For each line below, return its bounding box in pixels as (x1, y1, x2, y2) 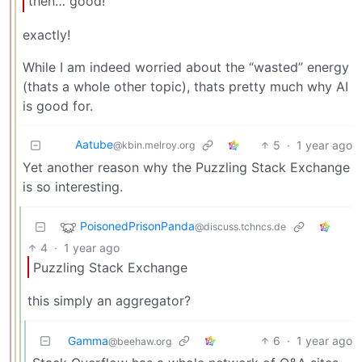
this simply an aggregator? (27, 293, 191, 309)
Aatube (75, 137, 113, 152)
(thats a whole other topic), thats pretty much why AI (23, 78, 348, 95)
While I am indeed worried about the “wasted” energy (23, 58, 349, 75)
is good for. (23, 97, 93, 114)
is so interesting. (23, 178, 123, 195)
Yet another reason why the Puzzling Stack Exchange (23, 158, 350, 175)
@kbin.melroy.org (113, 139, 195, 152)
